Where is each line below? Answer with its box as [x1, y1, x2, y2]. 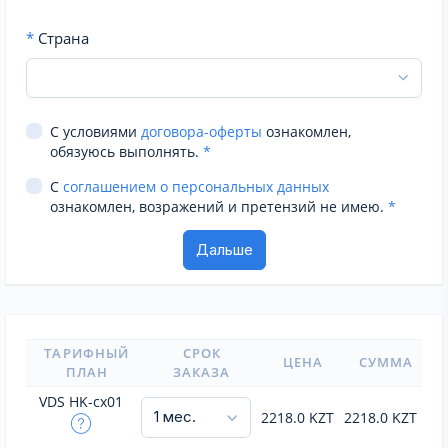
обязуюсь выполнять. [50, 142, 203, 161]
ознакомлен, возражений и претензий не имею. [50, 197, 388, 216]
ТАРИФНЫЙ [44, 344, 129, 362]
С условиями [50, 122, 141, 141]
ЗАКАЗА [172, 363, 231, 381]
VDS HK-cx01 [39, 392, 123, 411]
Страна [34, 27, 89, 48]
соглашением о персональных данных [63, 177, 329, 196]
